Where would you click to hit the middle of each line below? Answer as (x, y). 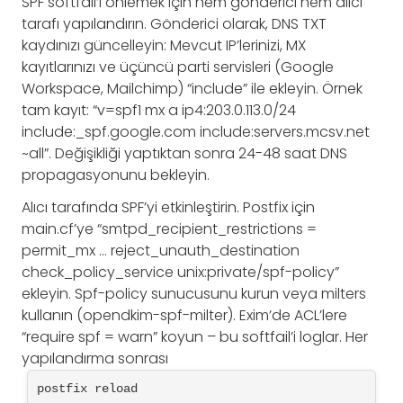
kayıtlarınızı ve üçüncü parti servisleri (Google (178, 67)
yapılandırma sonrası (95, 359)
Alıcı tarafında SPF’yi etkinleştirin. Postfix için (168, 208)
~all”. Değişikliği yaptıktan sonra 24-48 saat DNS (184, 154)
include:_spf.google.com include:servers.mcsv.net (196, 132)
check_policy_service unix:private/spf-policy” (180, 273)
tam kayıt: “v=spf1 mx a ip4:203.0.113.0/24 (159, 111)
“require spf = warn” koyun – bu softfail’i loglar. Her (195, 337)
